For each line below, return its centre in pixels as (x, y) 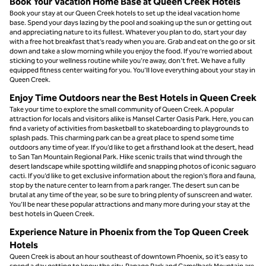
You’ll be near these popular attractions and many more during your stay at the (130, 204)
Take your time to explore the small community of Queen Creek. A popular (122, 109)
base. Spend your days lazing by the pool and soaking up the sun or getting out (131, 22)
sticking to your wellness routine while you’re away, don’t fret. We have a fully (127, 60)
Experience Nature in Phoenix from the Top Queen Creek (129, 232)
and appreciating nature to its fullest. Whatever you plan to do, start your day (128, 32)
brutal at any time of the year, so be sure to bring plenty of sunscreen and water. (131, 194)
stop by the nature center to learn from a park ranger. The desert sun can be (124, 185)
